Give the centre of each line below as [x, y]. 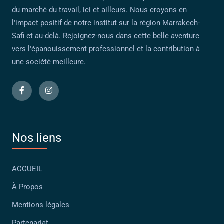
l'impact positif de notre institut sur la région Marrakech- [106, 23]
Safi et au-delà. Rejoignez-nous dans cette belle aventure [106, 36]
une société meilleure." [50, 62]
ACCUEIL [27, 169]
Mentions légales [41, 205]
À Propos [27, 187]
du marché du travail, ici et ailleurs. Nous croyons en [99, 10]
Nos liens [37, 138]
